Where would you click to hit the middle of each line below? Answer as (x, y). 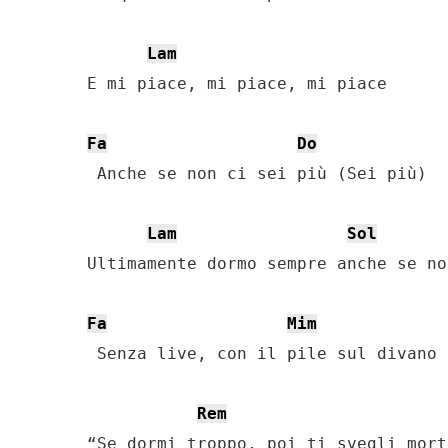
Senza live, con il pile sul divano (262, 353)
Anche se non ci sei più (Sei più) (257, 173)
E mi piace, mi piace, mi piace (237, 83)
